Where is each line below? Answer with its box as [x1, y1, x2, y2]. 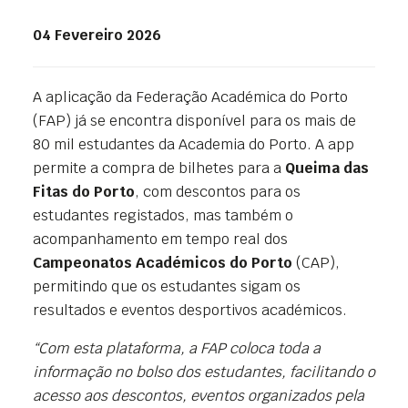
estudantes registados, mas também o [33, 205, 293, 225]
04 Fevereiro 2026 [33, 25, 161, 44]
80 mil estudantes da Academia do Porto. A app [33, 134, 354, 154]
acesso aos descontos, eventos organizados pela [33, 385, 364, 405]
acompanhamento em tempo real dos [33, 229, 288, 249]
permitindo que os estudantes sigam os [33, 276, 301, 296]
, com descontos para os [135, 181, 301, 201]
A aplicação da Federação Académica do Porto [33, 87, 348, 107]
